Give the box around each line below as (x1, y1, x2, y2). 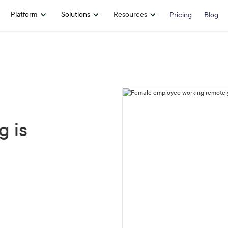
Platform (11, 10, 38, 19)
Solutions (61, 10, 90, 19)
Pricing (169, 11, 192, 19)
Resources (113, 10, 147, 19)
